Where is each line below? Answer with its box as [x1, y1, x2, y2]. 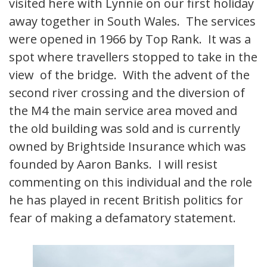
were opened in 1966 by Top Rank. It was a [9, 31, 251, 48]
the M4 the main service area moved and [9, 103, 237, 119]
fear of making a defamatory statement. [9, 210, 236, 226]
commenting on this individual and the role [9, 174, 252, 191]
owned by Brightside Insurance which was [9, 138, 246, 155]
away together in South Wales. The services [9, 13, 256, 30]
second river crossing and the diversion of [9, 85, 245, 101]
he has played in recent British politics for [9, 192, 243, 209]
